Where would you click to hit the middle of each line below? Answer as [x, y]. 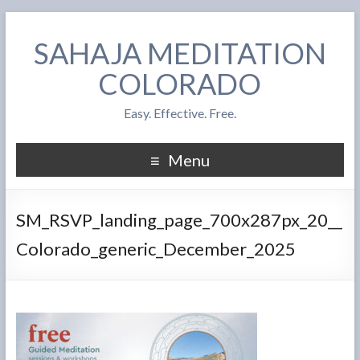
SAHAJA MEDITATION [180, 53]
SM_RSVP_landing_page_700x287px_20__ [179, 220]
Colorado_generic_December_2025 [155, 249]
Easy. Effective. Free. [180, 113]
